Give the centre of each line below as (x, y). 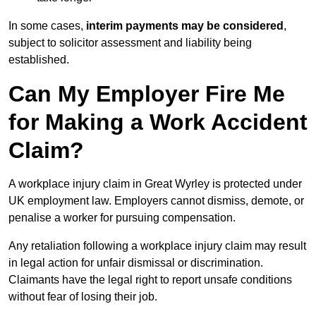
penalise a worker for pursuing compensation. (122, 218)
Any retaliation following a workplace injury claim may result (157, 246)
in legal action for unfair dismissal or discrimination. (136, 263)
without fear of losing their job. (83, 297)
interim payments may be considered (185, 26)
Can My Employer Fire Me (147, 94)
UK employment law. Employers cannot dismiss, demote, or (156, 201)
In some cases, (47, 26)
